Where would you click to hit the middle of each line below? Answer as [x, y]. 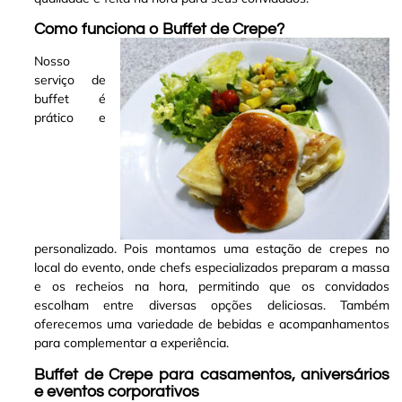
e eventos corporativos [117, 391]
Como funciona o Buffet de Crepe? [159, 30]
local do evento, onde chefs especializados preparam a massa [212, 268]
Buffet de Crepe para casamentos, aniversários [212, 374]
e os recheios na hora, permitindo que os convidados [212, 287]
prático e [70, 118]
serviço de [70, 80]
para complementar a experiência [130, 343]
